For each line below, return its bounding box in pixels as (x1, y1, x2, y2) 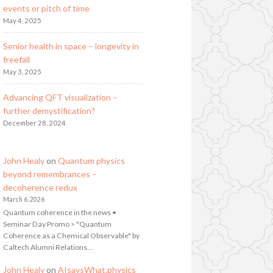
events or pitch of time (2, 2, 90, 13)
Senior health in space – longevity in (2, 40, 139, 51)
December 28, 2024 (2, 118, 66, 127)
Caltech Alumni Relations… (2, 243, 93, 252)
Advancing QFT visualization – (2, 91, 118, 102)
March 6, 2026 (2, 195, 44, 203)
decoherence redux (2, 182, 77, 193)
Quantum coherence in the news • (2, 208, 116, 218)
